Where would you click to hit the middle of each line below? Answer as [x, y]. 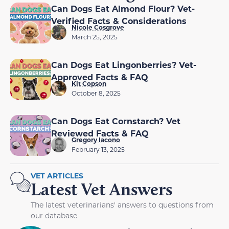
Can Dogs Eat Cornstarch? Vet [116, 121]
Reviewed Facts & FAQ [100, 133]
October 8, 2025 [96, 93]
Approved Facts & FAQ [100, 77]
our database [54, 215]
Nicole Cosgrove [98, 27]
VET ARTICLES [57, 175]
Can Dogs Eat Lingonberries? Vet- [124, 64]
